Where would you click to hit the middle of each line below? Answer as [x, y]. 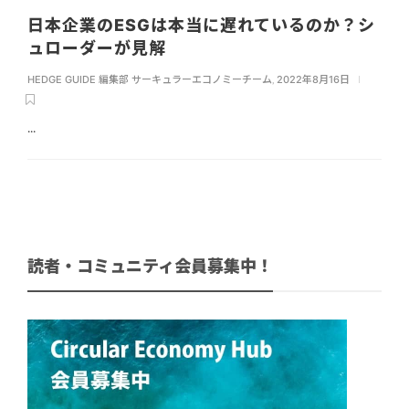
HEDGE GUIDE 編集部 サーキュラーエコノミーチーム [150, 80]
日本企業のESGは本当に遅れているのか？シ [201, 26]
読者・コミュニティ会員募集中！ [150, 267]
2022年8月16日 [313, 80]
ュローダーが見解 [99, 48]
